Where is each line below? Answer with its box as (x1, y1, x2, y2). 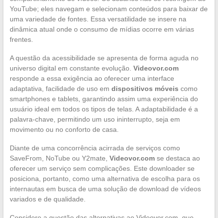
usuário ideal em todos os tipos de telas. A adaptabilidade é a (9, 105, 198, 113)
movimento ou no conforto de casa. (9, 126, 119, 134)
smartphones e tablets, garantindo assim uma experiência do (9, 95, 198, 103)
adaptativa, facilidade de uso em (9, 85, 111, 93)
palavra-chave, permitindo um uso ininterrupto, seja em (9, 115, 180, 124)
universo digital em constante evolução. (9, 64, 133, 73)
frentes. (9, 36, 33, 44)
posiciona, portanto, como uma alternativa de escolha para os (9, 175, 200, 183)
